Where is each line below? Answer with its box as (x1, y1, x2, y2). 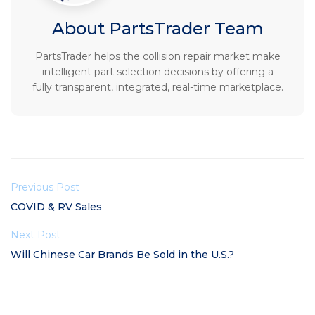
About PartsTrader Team (51, 18, 264, 39)
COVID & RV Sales (11, 200, 102, 213)
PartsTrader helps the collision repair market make (34, 50, 281, 63)
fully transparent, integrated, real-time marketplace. (32, 81, 283, 94)
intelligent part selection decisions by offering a (41, 65, 274, 78)
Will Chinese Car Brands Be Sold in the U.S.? (11, 248, 234, 261)
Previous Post (11, 181, 79, 193)
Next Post (11, 229, 60, 241)
